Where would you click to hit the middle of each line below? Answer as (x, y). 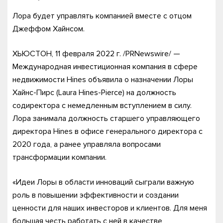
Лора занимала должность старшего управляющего (106, 119)
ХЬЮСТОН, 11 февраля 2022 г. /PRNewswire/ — (96, 54)
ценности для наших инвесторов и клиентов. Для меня (110, 208)
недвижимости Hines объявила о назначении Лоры (103, 80)
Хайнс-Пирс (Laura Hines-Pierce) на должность (94, 93)
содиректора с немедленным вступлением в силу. (102, 106)
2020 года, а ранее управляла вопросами (87, 145)
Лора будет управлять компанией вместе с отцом (102, 16)
